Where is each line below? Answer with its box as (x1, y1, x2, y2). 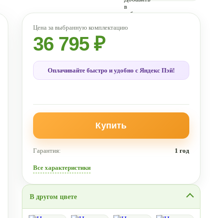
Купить (95, 121, 127, 130)
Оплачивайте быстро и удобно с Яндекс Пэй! (47, 67, 175, 74)
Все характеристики (33, 164, 91, 171)
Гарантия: (33, 147, 61, 154)
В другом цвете (29, 193, 77, 200)
